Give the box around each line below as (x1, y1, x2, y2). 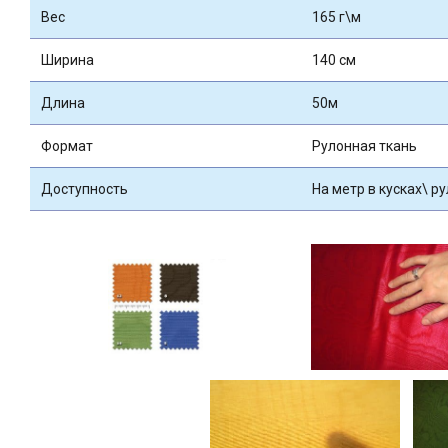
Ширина (40, 51, 94, 68)
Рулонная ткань (311, 137, 417, 154)
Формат (40, 137, 93, 154)
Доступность (40, 180, 128, 197)
